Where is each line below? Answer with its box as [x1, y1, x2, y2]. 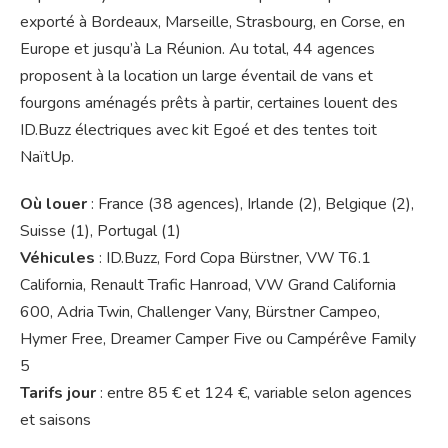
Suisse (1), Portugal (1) [20, 220, 181, 243]
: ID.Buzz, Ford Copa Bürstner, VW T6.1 [95, 247, 371, 270]
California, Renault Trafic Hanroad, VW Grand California [20, 274, 396, 297]
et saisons [20, 409, 91, 432]
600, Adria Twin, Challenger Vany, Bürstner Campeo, [20, 301, 380, 324]
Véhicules [20, 247, 95, 270]
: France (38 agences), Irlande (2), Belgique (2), [87, 193, 414, 216]
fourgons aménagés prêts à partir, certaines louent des [20, 92, 398, 115]
